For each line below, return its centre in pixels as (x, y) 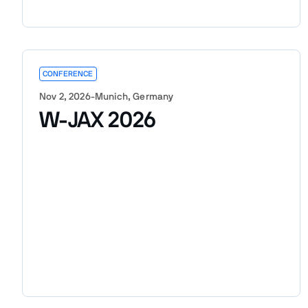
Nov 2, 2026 (65, 97)
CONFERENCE (68, 74)
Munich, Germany (134, 97)
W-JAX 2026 (98, 120)
